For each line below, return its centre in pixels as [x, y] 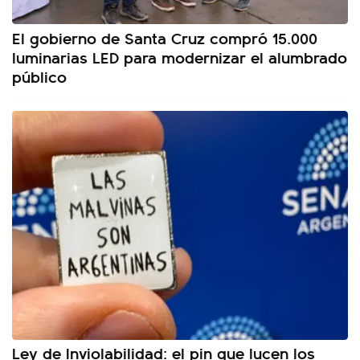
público [39, 76]
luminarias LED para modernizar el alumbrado [180, 56]
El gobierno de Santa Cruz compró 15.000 [165, 37]
